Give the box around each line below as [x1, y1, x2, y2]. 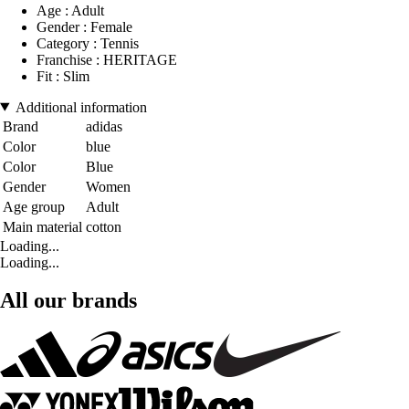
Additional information [15, 99, 147, 115]
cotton [86, 218, 121, 235]
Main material [3, 218, 82, 235]
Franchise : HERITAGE [37, 51, 177, 68]
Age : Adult [37, 2, 104, 18]
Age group [3, 198, 65, 215]
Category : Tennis [37, 35, 139, 51]
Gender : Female [37, 18, 132, 35]
